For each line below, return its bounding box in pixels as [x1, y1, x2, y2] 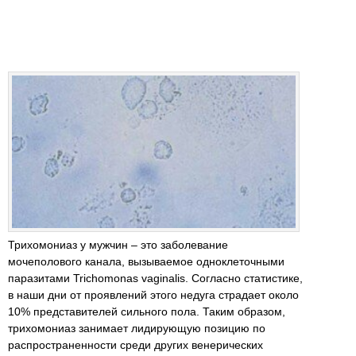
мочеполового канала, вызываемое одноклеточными [8, 254, 284, 268]
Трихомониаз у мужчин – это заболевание [8, 238, 228, 251]
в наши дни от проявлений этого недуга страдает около [8, 288, 299, 301]
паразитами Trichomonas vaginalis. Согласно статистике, [8, 271, 303, 284]
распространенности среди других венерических [8, 338, 263, 351]
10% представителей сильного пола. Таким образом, [8, 304, 285, 318]
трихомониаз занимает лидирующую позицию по [8, 321, 265, 335]
